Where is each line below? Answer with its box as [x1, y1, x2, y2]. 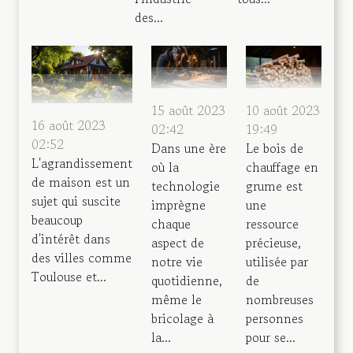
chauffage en [246, 158, 318, 177]
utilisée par [246, 252, 308, 272]
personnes [246, 309, 303, 329]
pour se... [246, 328, 295, 347]
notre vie [151, 252, 203, 272]
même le [151, 290, 202, 310]
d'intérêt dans [32, 229, 110, 248]
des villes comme [32, 247, 132, 267]
